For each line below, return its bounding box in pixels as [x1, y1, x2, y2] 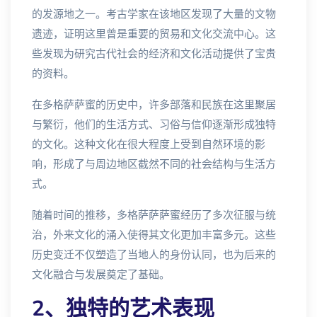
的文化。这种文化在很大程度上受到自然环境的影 [32, 138, 265, 151]
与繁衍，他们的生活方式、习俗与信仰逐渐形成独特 [32, 118, 276, 131]
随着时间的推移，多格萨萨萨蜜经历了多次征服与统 [32, 209, 276, 221]
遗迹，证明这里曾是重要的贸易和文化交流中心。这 [32, 28, 276, 40]
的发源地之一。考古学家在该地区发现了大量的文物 [32, 8, 276, 21]
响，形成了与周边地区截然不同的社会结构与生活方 [32, 158, 276, 171]
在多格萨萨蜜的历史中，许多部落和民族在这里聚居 [32, 98, 276, 111]
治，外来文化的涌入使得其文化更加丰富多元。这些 [32, 229, 276, 241]
